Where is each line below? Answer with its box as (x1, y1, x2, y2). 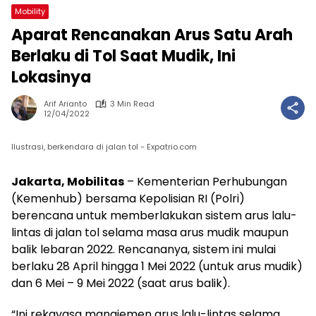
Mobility (15, 6, 45, 17)
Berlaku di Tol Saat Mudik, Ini (11, 45, 236, 67)
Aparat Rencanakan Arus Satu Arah (11, 24, 293, 46)
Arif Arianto (44, 98, 87, 109)
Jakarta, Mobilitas (11, 174, 124, 190)
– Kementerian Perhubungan (124, 174, 287, 190)
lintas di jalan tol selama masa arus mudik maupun (11, 224, 288, 241)
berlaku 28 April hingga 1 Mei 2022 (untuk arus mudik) (11, 258, 303, 274)
